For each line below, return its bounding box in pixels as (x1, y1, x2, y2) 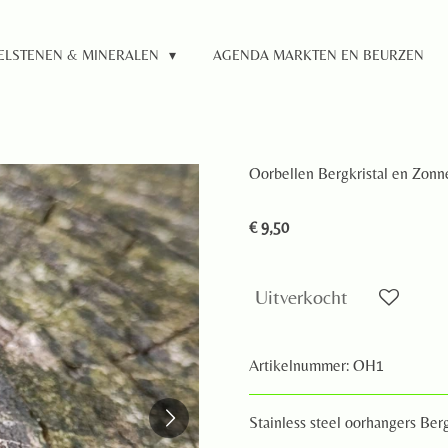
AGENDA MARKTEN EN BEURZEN (212, 47, 424, 63)
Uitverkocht (255, 284, 348, 308)
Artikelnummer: (249, 355, 349, 375)
